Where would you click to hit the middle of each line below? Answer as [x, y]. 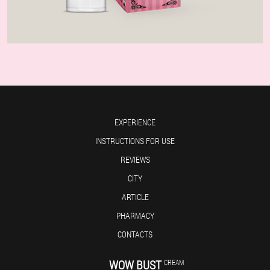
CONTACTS [135, 234]
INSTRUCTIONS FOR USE [135, 141]
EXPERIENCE [135, 122]
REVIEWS [135, 159]
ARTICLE [135, 197]
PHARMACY [135, 215]
